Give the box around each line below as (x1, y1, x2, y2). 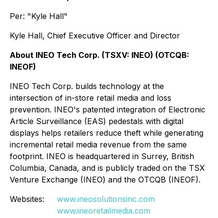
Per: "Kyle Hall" (10, 11, 68, 21)
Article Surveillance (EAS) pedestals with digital (10, 116, 183, 126)
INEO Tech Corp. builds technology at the (10, 81, 164, 91)
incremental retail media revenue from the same (10, 140, 187, 149)
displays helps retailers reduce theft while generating (10, 128, 203, 138)
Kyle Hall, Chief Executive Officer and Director (10, 31, 180, 40)
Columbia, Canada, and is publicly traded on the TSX (10, 163, 205, 173)
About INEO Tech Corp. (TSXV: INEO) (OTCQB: (10, 50, 189, 60)
